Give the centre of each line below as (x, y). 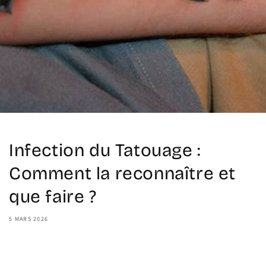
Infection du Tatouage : (105, 150)
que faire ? (53, 197)
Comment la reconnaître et (123, 173)
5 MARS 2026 (29, 219)
